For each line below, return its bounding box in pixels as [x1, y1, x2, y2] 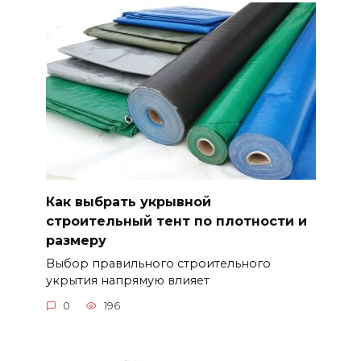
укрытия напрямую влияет [45, 272, 210, 288]
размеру [45, 232, 106, 248]
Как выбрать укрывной [45, 193, 211, 210]
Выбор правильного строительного [45, 255, 271, 271]
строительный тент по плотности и [45, 213, 307, 229]
